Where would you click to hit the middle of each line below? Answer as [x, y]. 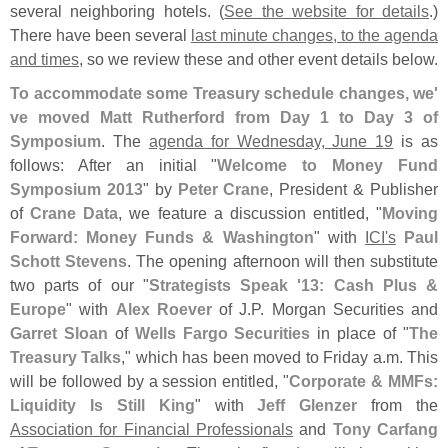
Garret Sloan [59, 332]
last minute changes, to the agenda [314, 34]
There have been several [100, 34]
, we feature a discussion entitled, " [250, 212]
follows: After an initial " [114, 164]
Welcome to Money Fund [328, 164]
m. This [412, 356]
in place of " [360, 332]
